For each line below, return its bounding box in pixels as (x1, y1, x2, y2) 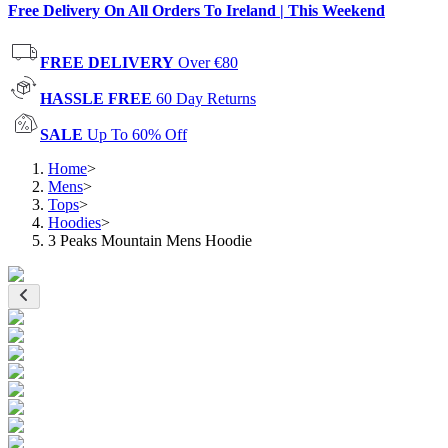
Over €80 (178, 54, 238, 71)
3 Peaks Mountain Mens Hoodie (48, 232, 252, 249)
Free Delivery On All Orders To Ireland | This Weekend (8, 2, 385, 19)
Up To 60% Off (87, 126, 187, 143)
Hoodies (48, 214, 101, 231)
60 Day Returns (156, 90, 256, 107)
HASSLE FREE (40, 90, 152, 107)
